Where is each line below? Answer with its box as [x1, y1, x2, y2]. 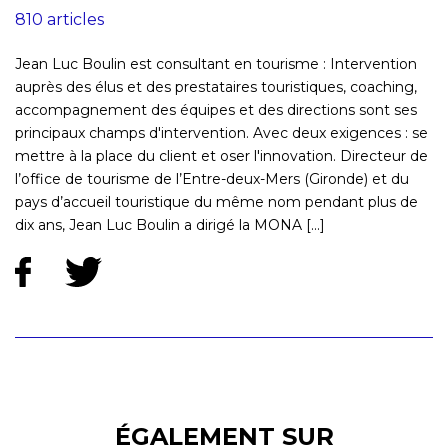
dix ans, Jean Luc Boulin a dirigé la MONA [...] [15, 216, 325, 235]
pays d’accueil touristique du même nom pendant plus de [15, 193, 418, 212]
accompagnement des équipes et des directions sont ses [15, 101, 417, 120]
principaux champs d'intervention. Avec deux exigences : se [15, 124, 428, 143]
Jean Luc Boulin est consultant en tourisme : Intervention [15, 55, 417, 74]
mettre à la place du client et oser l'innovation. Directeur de [15, 147, 428, 166]
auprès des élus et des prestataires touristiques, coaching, [15, 78, 417, 97]
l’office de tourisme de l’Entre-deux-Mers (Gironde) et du [15, 170, 409, 189]
